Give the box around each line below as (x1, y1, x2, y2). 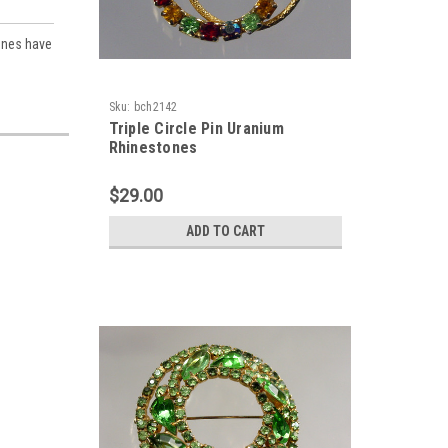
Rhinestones (108, 138, 198, 157)
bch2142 (133, 100, 178, 114)
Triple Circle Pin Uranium (108, 119, 284, 138)
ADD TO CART (185, 223, 265, 239)
